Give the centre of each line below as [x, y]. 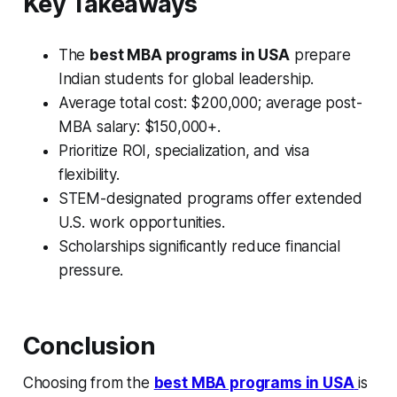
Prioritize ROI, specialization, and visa [183, 150]
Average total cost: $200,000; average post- [210, 102]
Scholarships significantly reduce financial [199, 246]
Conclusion [89, 346]
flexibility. [89, 174]
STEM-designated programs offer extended [210, 198]
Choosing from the [88, 382]
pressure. [91, 270]
